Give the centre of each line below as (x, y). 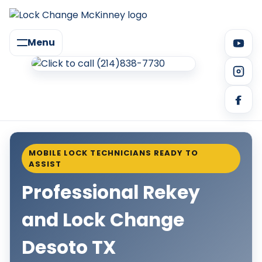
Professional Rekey (111, 192)
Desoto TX (69, 247)
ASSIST (45, 164)
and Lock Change (103, 220)
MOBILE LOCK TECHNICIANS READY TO (114, 153)
